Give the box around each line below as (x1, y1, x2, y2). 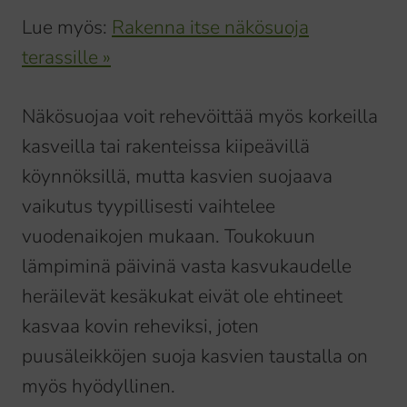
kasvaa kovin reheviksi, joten (22, 313, 259, 340)
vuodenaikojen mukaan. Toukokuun (22, 223, 315, 250)
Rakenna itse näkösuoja (112, 15, 309, 41)
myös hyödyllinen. (22, 373, 175, 400)
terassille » (22, 45, 111, 71)
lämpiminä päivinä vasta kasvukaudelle (22, 253, 352, 280)
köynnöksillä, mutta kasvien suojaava (22, 164, 333, 190)
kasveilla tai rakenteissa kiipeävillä (22, 134, 310, 160)
